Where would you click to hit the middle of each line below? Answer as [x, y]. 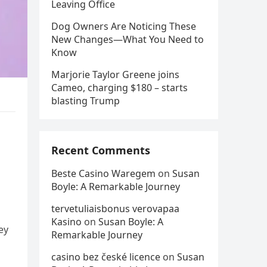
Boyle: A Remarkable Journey [116, 187]
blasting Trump [86, 101]
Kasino [66, 222]
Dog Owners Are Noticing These [124, 26]
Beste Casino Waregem [103, 173]
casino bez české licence [106, 257]
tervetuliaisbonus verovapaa [115, 209]
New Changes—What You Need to [128, 39]
